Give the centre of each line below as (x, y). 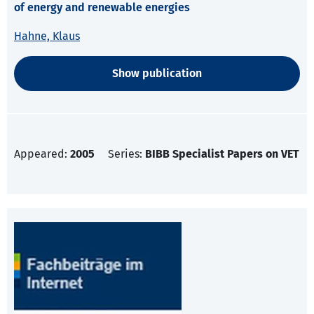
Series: (127, 154)
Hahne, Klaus (47, 36)
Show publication (157, 74)
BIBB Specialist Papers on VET (222, 154)
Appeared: (42, 154)
